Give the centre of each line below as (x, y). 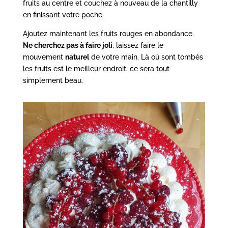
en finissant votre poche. (63, 15)
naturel (77, 57)
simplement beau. (53, 80)
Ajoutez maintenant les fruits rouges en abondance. (108, 33)
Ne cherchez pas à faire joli (67, 45)
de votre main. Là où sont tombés (146, 57)
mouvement (44, 57)
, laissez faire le (138, 45)
